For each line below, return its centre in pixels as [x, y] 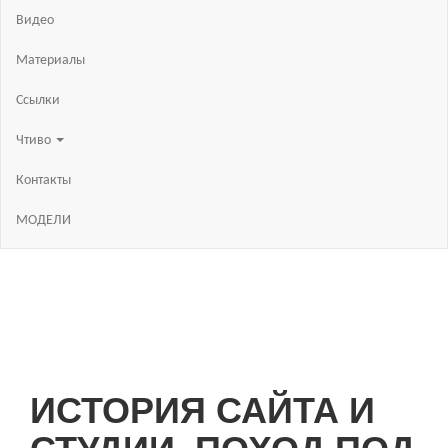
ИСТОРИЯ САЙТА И [202, 408]
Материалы [50, 60]
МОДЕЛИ [43, 220]
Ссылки [38, 100]
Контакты [43, 180]
